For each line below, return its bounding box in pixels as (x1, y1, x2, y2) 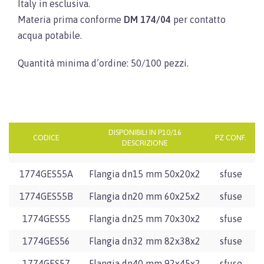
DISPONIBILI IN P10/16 (108, 127, 181, 137)
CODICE (32, 133, 60, 142)
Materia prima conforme (18, 14, 124, 25)
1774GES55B (19, 190, 73, 202)
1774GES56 (22, 235, 70, 246)
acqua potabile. (18, 29, 82, 41)
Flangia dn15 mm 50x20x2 (89, 168, 200, 179)
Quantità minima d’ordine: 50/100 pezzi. (18, 57, 189, 68)
